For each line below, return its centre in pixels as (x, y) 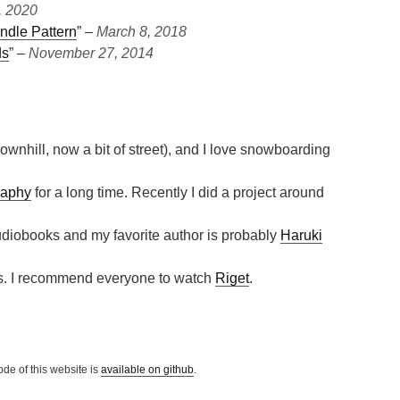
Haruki (301, 235)
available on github (147, 370)
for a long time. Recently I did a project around (178, 192)
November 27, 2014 (91, 53)
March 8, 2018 (142, 32)
